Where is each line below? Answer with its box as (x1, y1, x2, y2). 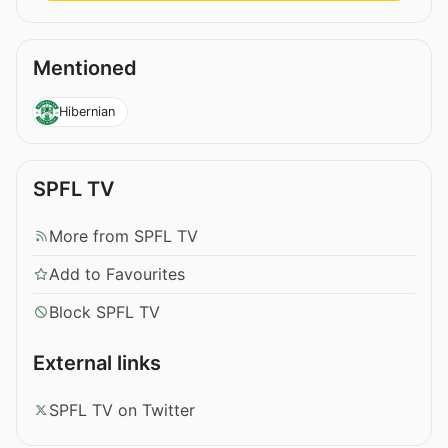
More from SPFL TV (49, 225, 198, 246)
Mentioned (33, 56, 137, 81)
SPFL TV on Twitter (49, 399, 195, 420)
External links (33, 350, 161, 375)
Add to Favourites (49, 263, 185, 284)
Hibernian (58, 103, 115, 119)
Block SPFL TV (49, 301, 160, 322)
